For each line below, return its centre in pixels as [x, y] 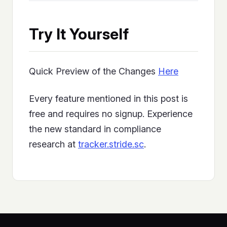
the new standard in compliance [95, 129]
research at [53, 144]
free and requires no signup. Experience [111, 114]
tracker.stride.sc [111, 144]
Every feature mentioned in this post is [108, 99]
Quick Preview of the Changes [93, 71]
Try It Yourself [79, 34]
